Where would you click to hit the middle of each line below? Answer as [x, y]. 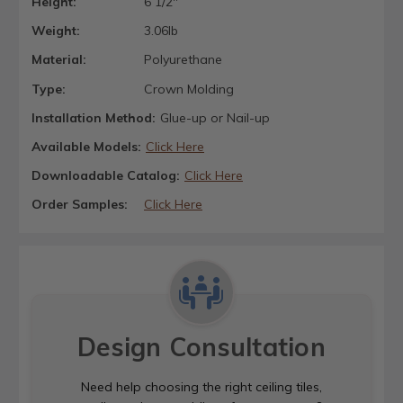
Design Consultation [201, 347]
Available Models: [86, 146]
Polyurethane [183, 60]
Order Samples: [80, 205]
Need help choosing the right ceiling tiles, [201, 387]
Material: [59, 60]
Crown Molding [188, 89]
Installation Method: [94, 117]
